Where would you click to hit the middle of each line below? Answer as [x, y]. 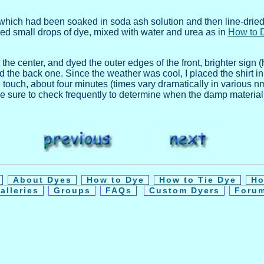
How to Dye [115, 180]
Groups [72, 191]
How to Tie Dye [197, 180]
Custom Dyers [184, 191]
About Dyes [42, 180]
